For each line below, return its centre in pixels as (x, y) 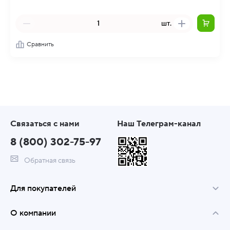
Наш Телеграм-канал (159, 124)
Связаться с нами (45, 124)
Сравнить (40, 44)
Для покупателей (43, 188)
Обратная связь (49, 161)
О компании (33, 213)
